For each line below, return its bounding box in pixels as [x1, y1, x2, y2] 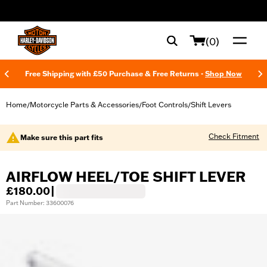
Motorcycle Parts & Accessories [30, 100, 139, 109]
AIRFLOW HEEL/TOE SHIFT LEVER [6, 168, 246, 185]
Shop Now [205, 69, 242, 78]
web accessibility [21, 10, 78, 20]
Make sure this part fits [20, 133, 103, 142]
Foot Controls [142, 100, 188, 109]
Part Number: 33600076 [6, 199, 74, 207]
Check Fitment [209, 132, 259, 141]
